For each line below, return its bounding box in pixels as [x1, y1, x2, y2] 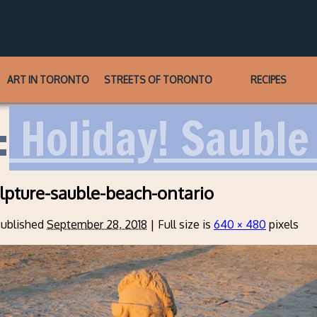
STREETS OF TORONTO [104, 73, 213, 86]
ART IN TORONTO [7, 73, 90, 86]
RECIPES [250, 73, 287, 86]
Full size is [155, 217, 214, 232]
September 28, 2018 [47, 217, 147, 232]
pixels [266, 217, 299, 232]
